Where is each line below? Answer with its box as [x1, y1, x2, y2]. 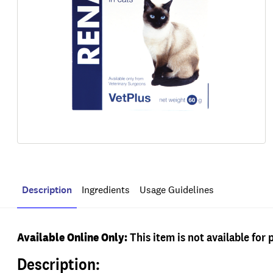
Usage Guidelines [140, 183, 214, 196]
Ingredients [82, 183, 130, 196]
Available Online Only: [17, 229, 127, 245]
